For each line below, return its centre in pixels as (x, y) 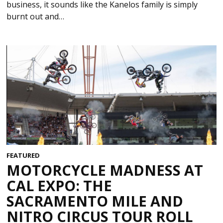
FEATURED (23, 155)
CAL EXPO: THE (59, 186)
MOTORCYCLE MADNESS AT (105, 170)
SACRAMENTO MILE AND (95, 201)
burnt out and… (36, 16)
